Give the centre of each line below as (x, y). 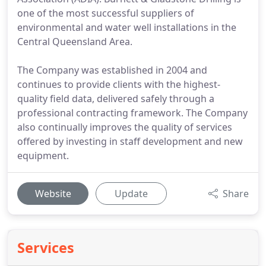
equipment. (43, 156)
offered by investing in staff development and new (130, 141)
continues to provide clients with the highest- (119, 84)
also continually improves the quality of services (125, 127)
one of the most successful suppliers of (106, 13)
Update (131, 194)
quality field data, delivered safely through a (116, 99)
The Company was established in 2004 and (112, 70)
